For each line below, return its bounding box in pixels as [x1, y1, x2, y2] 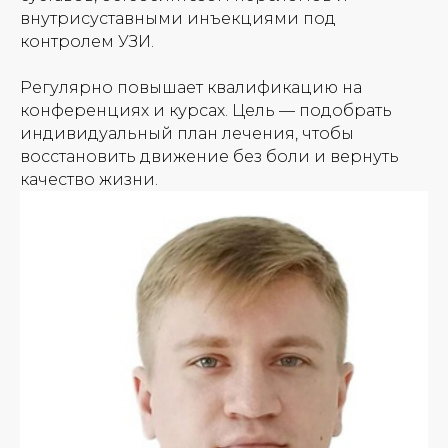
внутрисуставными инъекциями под [20, 9, 336, 28]
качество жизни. [20, 170, 158, 189]
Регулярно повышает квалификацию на [20, 78, 362, 97]
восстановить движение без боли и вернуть [20, 147, 399, 166]
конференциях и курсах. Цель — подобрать [20, 101, 392, 120]
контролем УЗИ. [20, 32, 154, 51]
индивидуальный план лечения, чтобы [20, 124, 354, 143]
